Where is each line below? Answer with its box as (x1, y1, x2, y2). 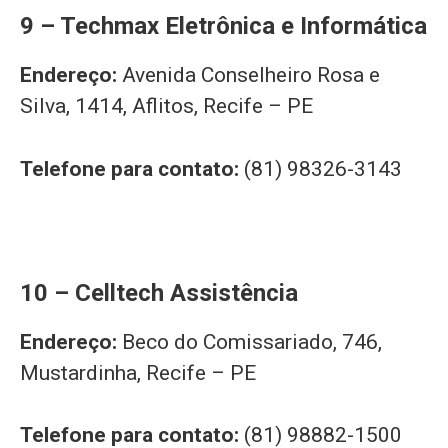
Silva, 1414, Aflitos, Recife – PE (20, 94, 313, 119)
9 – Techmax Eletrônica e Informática (20, 12, 427, 41)
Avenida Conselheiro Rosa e (122, 63, 380, 88)
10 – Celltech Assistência (20, 278, 298, 307)
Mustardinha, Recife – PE (20, 360, 256, 385)
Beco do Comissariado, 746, (122, 329, 382, 354)
